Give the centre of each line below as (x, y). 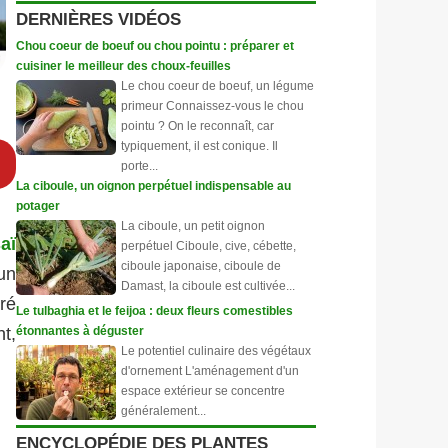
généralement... (163, 411)
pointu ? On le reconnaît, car (197, 126)
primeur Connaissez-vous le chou (212, 106)
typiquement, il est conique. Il (199, 146)
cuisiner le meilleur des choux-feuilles (123, 66)
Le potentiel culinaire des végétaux (216, 351)
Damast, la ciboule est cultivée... (208, 286)
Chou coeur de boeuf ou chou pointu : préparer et (155, 46)
